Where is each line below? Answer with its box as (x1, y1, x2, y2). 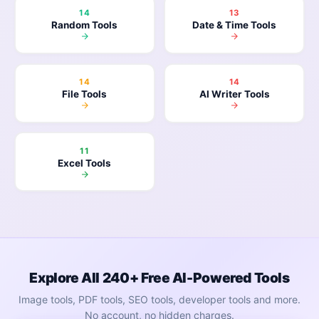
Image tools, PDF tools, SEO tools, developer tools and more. (19, 293, 300, 305)
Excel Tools (58, 157, 112, 169)
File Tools (62, 88, 108, 100)
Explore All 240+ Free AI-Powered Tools (29, 268, 290, 286)
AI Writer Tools (199, 88, 270, 100)
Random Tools (51, 19, 118, 31)
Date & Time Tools (192, 19, 277, 31)
